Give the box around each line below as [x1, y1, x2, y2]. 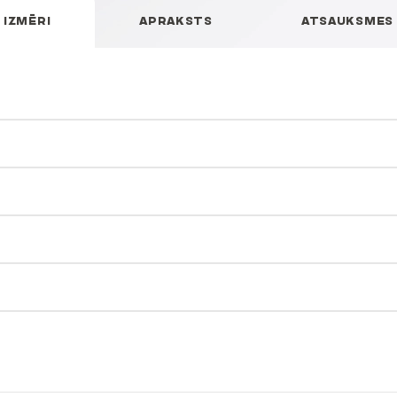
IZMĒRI [4, 13, 51, 27]
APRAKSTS [139, 13, 213, 27]
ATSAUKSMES [300, 13, 393, 27]
